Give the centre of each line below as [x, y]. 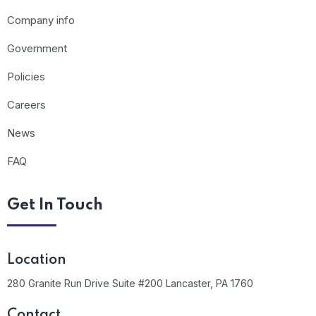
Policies [26, 77]
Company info [41, 20]
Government [37, 49]
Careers [26, 105]
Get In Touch [55, 206]
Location [37, 261]
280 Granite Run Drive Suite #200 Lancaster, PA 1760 [130, 284]
